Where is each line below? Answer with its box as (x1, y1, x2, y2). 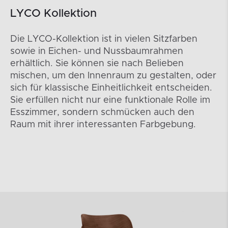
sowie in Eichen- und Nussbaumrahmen (10, 47, 183, 56)
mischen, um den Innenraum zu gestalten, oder (10, 71, 216, 81)
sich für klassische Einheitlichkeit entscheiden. (10, 83, 212, 93)
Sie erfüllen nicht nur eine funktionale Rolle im (10, 96, 210, 105)
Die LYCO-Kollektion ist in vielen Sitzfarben (10, 35, 197, 44)
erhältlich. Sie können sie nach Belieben (10, 59, 184, 69)
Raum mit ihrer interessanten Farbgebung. (10, 120, 196, 130)
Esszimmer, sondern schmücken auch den (10, 108, 194, 118)
